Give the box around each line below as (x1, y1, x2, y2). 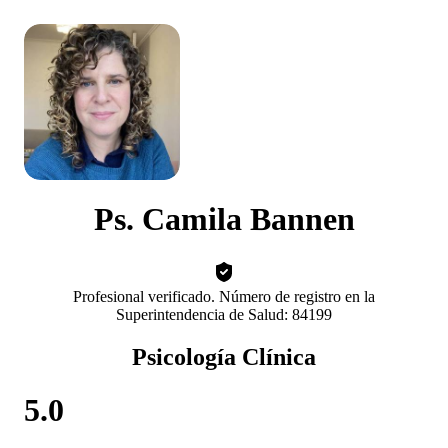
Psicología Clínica (132, 343, 316, 370)
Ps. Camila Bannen (93, 201, 355, 238)
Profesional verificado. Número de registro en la (73, 287, 375, 305)
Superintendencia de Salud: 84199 (116, 305, 332, 323)
